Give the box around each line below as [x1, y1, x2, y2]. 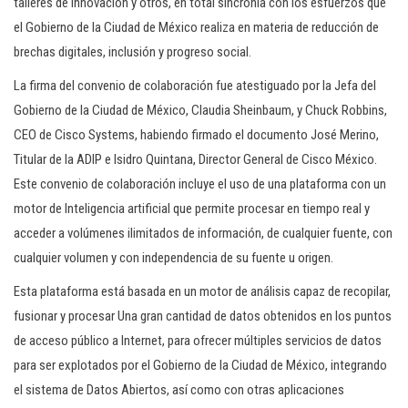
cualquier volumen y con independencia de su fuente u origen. [14, 250, 333, 266]
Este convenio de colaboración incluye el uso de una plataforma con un [14, 176, 386, 192]
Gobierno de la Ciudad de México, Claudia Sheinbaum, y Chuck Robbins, [14, 102, 387, 118]
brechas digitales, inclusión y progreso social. [14, 44, 251, 60]
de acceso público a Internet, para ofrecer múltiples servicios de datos [14, 332, 382, 349]
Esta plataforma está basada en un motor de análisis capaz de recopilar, [14, 283, 391, 300]
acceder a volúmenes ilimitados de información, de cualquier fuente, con [14, 225, 393, 241]
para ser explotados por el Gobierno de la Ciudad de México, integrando [14, 357, 387, 373]
